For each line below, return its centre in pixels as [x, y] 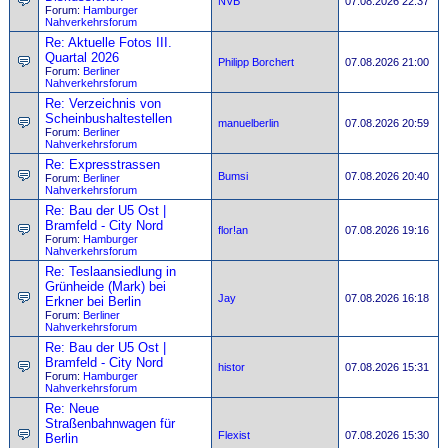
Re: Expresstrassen [102, 164]
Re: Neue [72, 408]
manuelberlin [248, 123]
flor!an [233, 230]
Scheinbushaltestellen [108, 118]
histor [231, 367]
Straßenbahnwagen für [110, 423]
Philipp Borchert [256, 62]
